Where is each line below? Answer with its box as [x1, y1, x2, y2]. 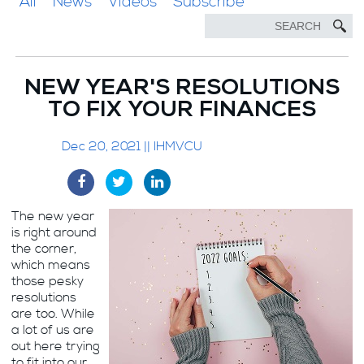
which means [11, 256, 91, 274]
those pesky [11, 272, 84, 290]
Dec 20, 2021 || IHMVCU [62, 137, 203, 155]
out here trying [11, 337, 101, 355]
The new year [11, 207, 95, 225]
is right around [11, 223, 97, 241]
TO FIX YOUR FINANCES [48, 101, 316, 123]
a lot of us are [11, 321, 95, 339]
